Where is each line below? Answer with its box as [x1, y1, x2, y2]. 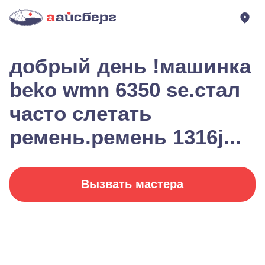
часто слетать [9, 102, 152, 125]
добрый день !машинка [9, 54, 251, 77]
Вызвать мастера [81, 177, 184, 190]
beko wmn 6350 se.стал [9, 78, 240, 101]
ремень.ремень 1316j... [9, 125, 241, 148]
